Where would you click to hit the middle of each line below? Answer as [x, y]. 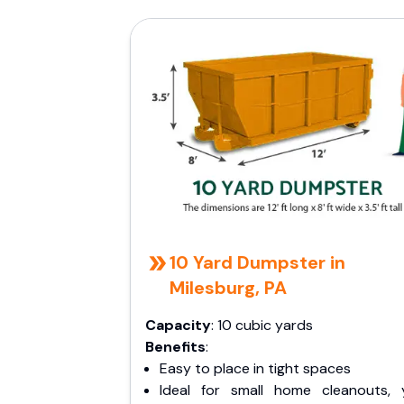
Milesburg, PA [228, 288]
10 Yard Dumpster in [257, 262]
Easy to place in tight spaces [255, 368]
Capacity [178, 325]
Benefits [175, 347]
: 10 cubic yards [262, 325]
